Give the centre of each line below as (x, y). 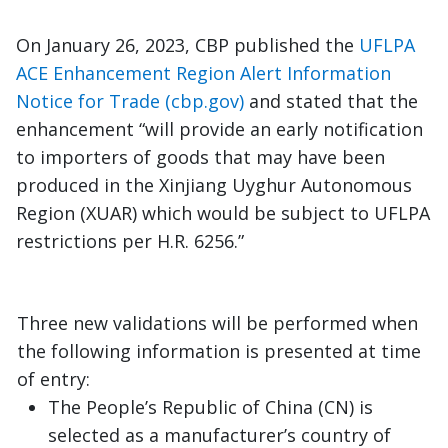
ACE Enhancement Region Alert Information (203, 73)
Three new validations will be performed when (218, 323)
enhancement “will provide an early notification (219, 129)
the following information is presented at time (219, 351)
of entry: (54, 379)
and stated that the (331, 101)
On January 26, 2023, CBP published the (187, 45)
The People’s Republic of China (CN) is (210, 407)
